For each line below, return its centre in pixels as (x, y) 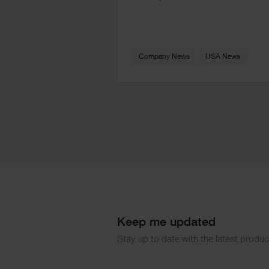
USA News (222, 57)
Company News (164, 57)
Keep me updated (166, 223)
